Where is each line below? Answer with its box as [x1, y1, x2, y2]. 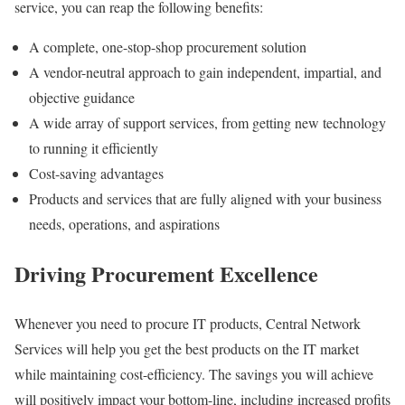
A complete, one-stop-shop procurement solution [29, 37, 311, 57]
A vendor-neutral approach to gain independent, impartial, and [29, 62, 381, 82]
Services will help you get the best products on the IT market [14, 338, 359, 358]
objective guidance [29, 88, 139, 108]
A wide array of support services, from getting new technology [29, 113, 386, 133]
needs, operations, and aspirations [29, 214, 224, 234]
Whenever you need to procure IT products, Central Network [14, 313, 361, 333]
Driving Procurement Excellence [14, 258, 318, 290]
